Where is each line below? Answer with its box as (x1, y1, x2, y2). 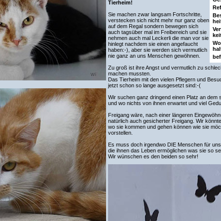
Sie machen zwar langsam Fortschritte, (108, 11, 202, 17)
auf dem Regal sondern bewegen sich (108, 23, 198, 29)
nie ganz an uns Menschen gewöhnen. (108, 53, 200, 59)
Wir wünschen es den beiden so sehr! (108, 153, 198, 159)
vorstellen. (108, 130, 133, 136)
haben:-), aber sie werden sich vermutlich (108, 47, 207, 53)
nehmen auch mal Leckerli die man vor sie (108, 35, 209, 41)
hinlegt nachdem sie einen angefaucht (108, 41, 198, 47)
